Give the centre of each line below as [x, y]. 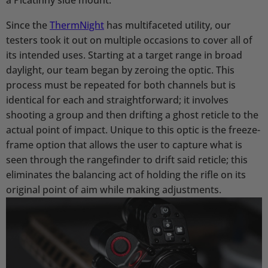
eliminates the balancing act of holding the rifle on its [126, 174]
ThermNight [77, 25]
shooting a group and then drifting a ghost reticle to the [132, 115]
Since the [28, 25]
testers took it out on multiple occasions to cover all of [129, 40]
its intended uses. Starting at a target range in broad [124, 55]
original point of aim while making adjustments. [114, 189]
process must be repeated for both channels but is [121, 85]
